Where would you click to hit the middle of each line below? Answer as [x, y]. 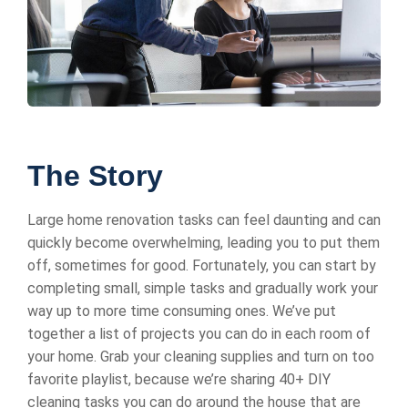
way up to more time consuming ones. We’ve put [182, 311]
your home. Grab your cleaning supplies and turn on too [201, 357]
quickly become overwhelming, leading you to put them [204, 243]
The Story [95, 176]
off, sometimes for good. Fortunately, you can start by [202, 266]
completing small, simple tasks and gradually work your [203, 289]
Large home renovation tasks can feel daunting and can [204, 220]
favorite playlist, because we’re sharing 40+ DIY [179, 380]
